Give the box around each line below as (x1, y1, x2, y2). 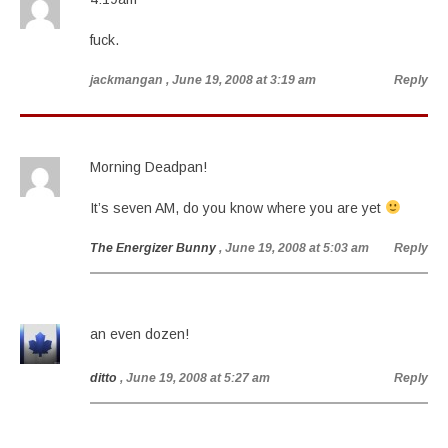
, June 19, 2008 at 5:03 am (219, 241, 369, 255)
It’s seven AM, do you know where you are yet (90, 200, 385, 216)
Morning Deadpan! (90, 159, 207, 175)
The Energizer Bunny (90, 241, 216, 255)
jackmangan (90, 73, 163, 87)
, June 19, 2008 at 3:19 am (166, 73, 316, 87)
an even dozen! (90, 326, 189, 342)
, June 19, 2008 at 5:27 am (120, 371, 270, 385)
